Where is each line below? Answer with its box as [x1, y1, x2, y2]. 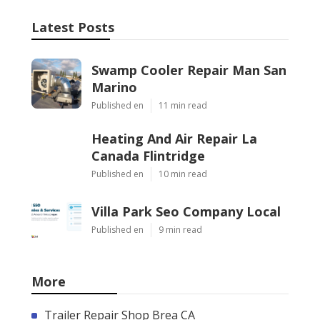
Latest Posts [31, 18, 114, 36]
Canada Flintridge [91, 146, 205, 164]
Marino [91, 78, 137, 96]
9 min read [158, 223, 202, 236]
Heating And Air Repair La [91, 129, 257, 147]
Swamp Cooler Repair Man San [91, 61, 286, 79]
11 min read [158, 99, 207, 111]
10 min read [158, 167, 207, 180]
